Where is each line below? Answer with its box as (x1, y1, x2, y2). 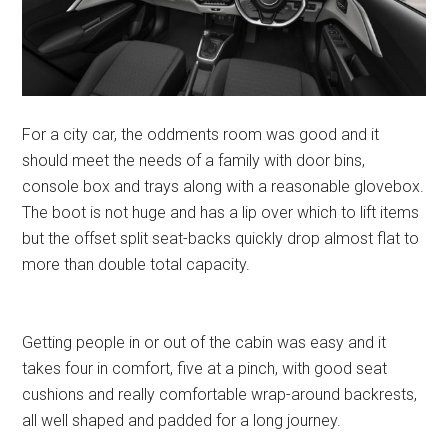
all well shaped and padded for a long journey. (22, 410, 342, 430)
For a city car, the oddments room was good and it (22, 124, 380, 144)
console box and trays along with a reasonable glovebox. (22, 176, 425, 196)
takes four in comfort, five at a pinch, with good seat (22, 358, 388, 378)
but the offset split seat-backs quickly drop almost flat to (22, 228, 420, 248)
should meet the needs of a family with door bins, (22, 150, 366, 170)
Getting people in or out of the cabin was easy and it (22, 332, 387, 352)
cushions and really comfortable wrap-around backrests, (22, 384, 418, 404)
